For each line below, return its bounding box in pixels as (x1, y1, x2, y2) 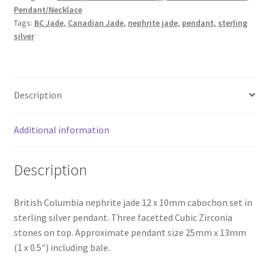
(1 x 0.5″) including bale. (13, 241, 110, 254)
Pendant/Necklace (13, 4, 82, 15)
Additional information (13, 123, 109, 136)
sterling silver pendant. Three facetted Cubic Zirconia (13, 211, 232, 224)
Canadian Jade (67, 17, 124, 28)
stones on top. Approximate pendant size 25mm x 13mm (13, 226, 246, 239)
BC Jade (34, 17, 64, 28)
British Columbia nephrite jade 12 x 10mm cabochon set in (13, 196, 252, 209)
